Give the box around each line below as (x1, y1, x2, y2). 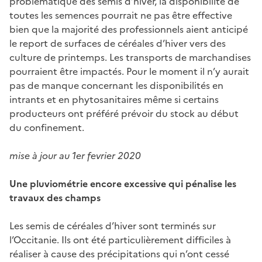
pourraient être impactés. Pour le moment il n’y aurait (9, 64, 249, 78)
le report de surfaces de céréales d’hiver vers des (9, 36, 226, 50)
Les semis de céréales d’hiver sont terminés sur (9, 218, 216, 233)
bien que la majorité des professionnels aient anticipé (9, 22, 248, 36)
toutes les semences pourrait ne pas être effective (9, 8, 232, 22)
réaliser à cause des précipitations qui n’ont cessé (9, 246, 229, 261)
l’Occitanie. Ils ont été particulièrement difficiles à (9, 232, 231, 247)
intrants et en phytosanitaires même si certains (9, 92, 219, 106)
